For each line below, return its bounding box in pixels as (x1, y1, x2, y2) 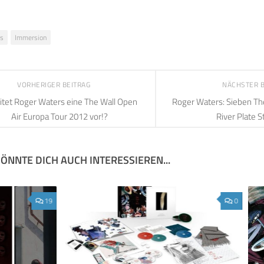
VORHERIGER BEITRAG (17, 78, 93, 90)
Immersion (15, 31, 47, 43)
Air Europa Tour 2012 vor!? (11, 110, 108, 124)
